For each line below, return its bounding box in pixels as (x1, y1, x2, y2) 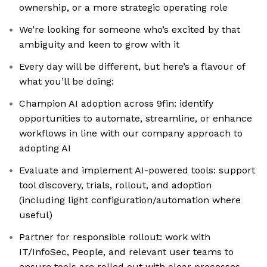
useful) (19, 209, 52, 221)
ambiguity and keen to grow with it (19, 39, 179, 51)
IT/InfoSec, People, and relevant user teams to (19, 246, 234, 258)
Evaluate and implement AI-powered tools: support (19, 164, 255, 176)
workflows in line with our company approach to (19, 128, 243, 139)
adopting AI (19, 142, 71, 154)
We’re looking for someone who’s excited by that (19, 24, 240, 36)
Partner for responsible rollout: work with (19, 231, 210, 243)
